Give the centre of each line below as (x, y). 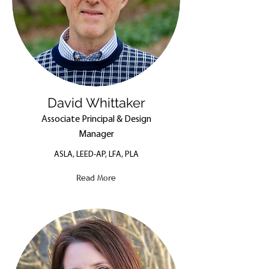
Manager (96, 134)
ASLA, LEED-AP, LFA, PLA (96, 155)
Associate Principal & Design (96, 119)
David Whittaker (96, 103)
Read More (96, 178)
